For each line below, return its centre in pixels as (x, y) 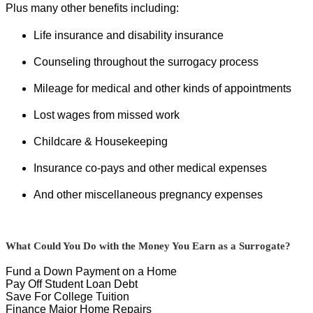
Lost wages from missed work (107, 115)
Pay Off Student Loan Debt (72, 284)
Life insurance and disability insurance (129, 36)
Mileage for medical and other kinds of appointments (162, 89)
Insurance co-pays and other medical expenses (150, 168)
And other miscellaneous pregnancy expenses (148, 195)
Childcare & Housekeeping (101, 142)
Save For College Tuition (67, 297)
